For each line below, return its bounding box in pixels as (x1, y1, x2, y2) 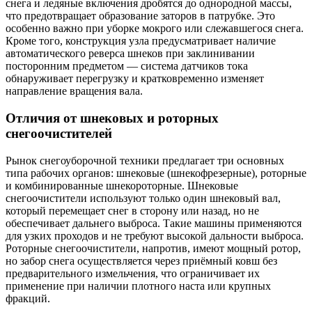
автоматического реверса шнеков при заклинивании (6, 47, 255, 60)
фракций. (6, 292, 50, 304)
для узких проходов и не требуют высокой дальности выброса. (6, 229, 304, 242)
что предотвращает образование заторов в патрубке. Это (6, 10, 275, 22)
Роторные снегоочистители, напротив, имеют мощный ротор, (6, 242, 301, 254)
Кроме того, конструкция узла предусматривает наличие (6, 35, 276, 47)
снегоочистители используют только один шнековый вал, (6, 192, 281, 204)
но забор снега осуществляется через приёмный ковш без (6, 254, 277, 267)
